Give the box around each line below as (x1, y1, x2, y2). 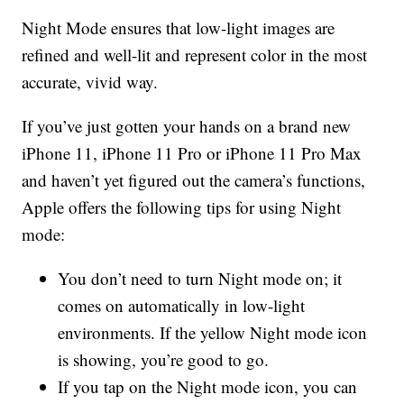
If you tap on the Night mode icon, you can (58, 375, 358, 399)
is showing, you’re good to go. (58, 348, 270, 372)
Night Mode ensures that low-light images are (22, 16, 335, 40)
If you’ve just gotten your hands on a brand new (22, 115, 352, 138)
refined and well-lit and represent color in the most (22, 43, 368, 67)
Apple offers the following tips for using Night (22, 196, 342, 219)
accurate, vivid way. (22, 70, 159, 94)
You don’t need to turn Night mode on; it (58, 267, 343, 290)
